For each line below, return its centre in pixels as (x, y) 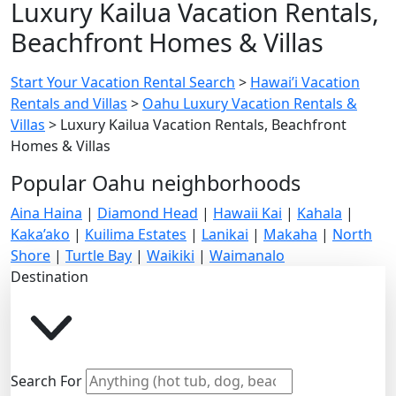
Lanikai (225, 234)
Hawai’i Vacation (305, 82)
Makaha (290, 234)
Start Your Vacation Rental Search (123, 82)
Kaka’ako (40, 234)
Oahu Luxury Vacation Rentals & (250, 103)
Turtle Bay (99, 255)
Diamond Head (148, 213)
